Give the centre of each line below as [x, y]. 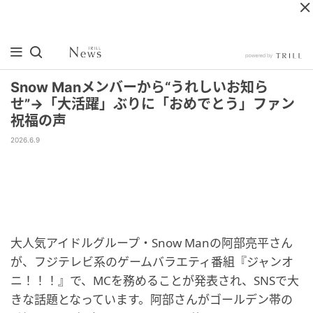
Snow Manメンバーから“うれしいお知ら [139, 87]
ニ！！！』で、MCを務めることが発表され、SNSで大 [155, 281]
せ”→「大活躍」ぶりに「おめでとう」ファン [153, 104]
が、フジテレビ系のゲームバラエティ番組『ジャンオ [152, 262]
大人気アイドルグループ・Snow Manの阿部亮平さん [152, 243]
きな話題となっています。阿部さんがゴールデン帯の [152, 299]
